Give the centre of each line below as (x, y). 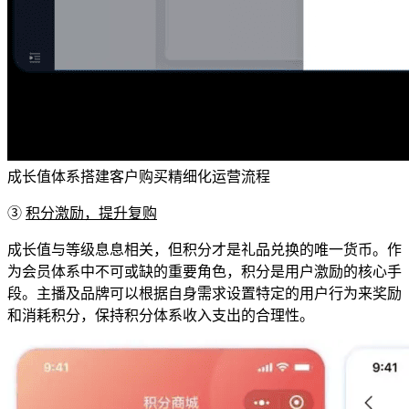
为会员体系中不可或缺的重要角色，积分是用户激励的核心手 (204, 271)
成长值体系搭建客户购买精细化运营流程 (139, 176)
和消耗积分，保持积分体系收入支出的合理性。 (161, 315)
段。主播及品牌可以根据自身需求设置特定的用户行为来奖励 (204, 293)
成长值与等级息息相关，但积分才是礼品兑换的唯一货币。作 (204, 249)
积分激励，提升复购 (91, 213)
